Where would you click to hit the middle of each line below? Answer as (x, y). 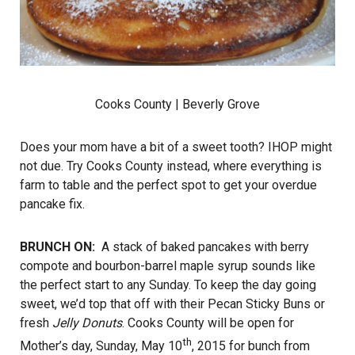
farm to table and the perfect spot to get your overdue (168, 185)
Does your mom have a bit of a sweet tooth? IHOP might (176, 147)
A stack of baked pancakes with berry (204, 247)
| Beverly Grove (216, 105)
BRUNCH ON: (59, 247)
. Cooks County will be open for (208, 323)
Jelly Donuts (87, 323)
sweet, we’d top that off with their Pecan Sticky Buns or (172, 304)
